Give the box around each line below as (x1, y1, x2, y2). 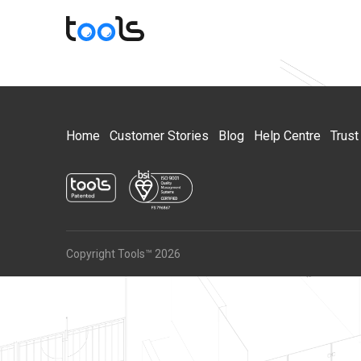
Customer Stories (110, 128, 209, 143)
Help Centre (254, 128, 321, 143)
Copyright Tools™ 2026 (66, 247, 180, 260)
